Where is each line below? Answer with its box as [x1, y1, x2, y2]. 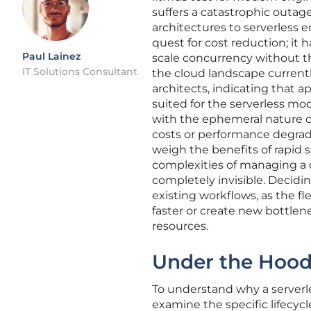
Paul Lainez [22, 50, 81, 62]
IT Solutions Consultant [22, 65, 137, 78]
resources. [152, 219, 208, 233]
